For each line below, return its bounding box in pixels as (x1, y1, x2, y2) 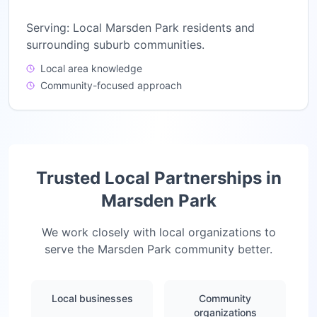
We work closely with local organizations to (41, 225, 276, 239)
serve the (45, 242, 98, 256)
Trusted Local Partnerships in (35, 168, 282, 188)
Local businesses (51, 292, 133, 304)
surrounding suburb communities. (26, 38, 204, 52)
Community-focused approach (40, 79, 182, 91)
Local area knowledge (40, 62, 142, 74)
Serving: (26, 21, 73, 35)
